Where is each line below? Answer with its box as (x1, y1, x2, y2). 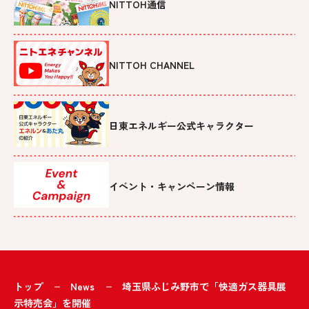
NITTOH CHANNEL (109, 58, 195, 72)
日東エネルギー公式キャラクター (109, 119, 254, 133)
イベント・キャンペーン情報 (109, 179, 235, 194)
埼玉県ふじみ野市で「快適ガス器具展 (122, 279, 286, 293)
